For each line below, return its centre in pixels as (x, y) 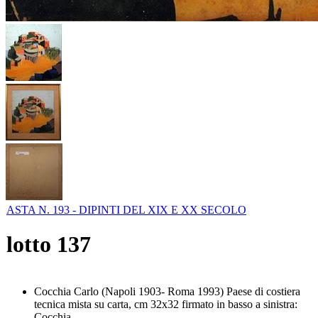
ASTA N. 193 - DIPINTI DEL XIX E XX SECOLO (126, 209)
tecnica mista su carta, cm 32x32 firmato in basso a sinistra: (166, 304)
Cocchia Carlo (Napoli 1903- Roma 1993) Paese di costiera (167, 291)
